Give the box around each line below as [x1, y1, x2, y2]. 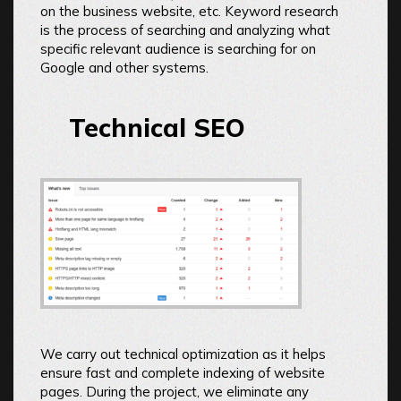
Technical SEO [69, 112, 245, 144]
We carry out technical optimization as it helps [40, 345, 326, 363]
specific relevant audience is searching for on [40, 40, 316, 58]
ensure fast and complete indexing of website [40, 363, 325, 381]
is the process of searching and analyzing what [40, 21, 330, 39]
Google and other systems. [40, 59, 209, 77]
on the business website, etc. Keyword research [40, 3, 338, 21]
